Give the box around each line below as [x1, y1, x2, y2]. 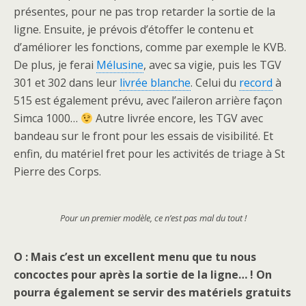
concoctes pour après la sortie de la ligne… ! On [14, 267, 272, 283]
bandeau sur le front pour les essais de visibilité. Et [14, 128, 273, 144]
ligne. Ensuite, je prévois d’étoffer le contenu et [14, 22, 253, 38]
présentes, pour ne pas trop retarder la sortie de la [14, 4, 275, 20]
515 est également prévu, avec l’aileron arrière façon [14, 93, 282, 109]
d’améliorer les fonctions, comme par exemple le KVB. [14, 40, 286, 55]
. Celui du [191, 75, 239, 91]
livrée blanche [120, 75, 191, 91]
